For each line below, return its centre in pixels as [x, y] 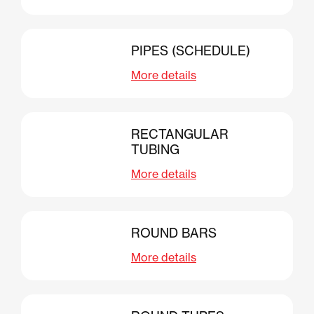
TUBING [155, 149]
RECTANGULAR [180, 134]
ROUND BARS [174, 233]
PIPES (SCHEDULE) [191, 50]
